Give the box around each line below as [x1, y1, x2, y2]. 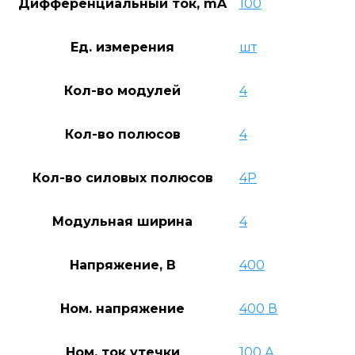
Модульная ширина [52, 213, 193, 229]
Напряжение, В [69, 257, 176, 273]
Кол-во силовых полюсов [32, 170, 213, 185]
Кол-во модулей [64, 82, 181, 98]
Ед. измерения [71, 39, 174, 55]
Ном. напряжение [60, 300, 185, 316]
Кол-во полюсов [64, 126, 181, 142]
